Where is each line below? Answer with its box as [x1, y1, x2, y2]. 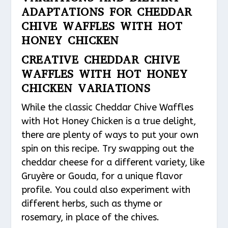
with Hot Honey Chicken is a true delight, [21, 116, 196, 127]
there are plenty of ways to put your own [21, 129, 199, 140]
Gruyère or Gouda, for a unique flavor [21, 170, 183, 182]
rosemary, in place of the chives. [21, 212, 160, 223]
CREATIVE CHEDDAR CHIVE [21, 52, 180, 67]
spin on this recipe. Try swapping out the [21, 143, 194, 154]
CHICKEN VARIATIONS [21, 81, 151, 96]
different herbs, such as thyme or [21, 198, 163, 209]
